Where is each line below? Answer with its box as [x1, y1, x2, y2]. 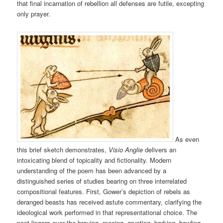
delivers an [143, 145, 177, 155]
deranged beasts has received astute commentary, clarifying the [17, 197, 202, 207]
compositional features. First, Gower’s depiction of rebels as [17, 187, 191, 197]
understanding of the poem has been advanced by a [17, 166, 167, 176]
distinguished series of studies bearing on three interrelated [17, 176, 187, 186]
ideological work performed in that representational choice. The [17, 208, 198, 218]
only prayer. [17, 9, 51, 19]
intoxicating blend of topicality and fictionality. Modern [17, 155, 172, 165]
